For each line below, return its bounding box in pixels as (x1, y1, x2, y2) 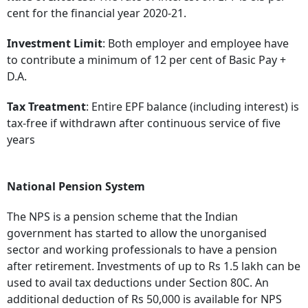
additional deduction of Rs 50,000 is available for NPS (7, 291, 282, 307)
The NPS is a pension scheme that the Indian (7, 208, 238, 224)
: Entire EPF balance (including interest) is (86, 98, 299, 114)
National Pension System (7, 178, 145, 194)
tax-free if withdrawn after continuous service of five (7, 115, 280, 131)
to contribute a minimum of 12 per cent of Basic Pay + (7, 52, 286, 67)
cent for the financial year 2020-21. (7, 5, 186, 21)
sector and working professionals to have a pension (7, 241, 277, 257)
